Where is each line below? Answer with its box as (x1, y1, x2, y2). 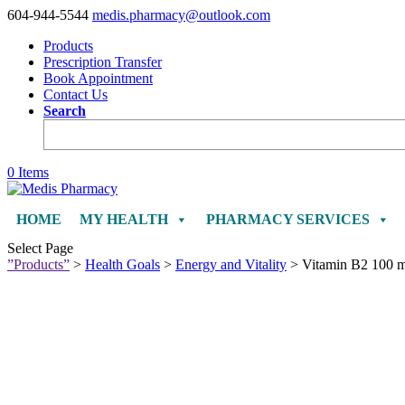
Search (43, 103, 86, 118)
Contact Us (43, 87, 108, 102)
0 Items (7, 165, 49, 180)
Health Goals (85, 257, 160, 272)
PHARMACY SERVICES (206, 212, 370, 228)
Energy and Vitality (175, 257, 287, 272)
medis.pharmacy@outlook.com (92, 7, 270, 23)
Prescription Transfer (43, 54, 162, 70)
